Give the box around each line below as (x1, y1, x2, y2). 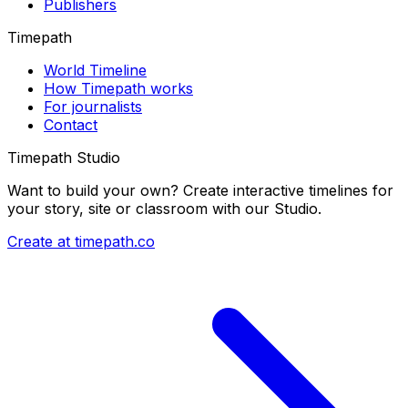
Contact (44, 115, 97, 134)
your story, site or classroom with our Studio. (7, 199, 321, 218)
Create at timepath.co (7, 231, 155, 250)
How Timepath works (44, 78, 193, 97)
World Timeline (44, 60, 147, 79)
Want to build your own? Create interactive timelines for (7, 180, 393, 199)
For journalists (44, 97, 142, 116)
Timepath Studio (7, 148, 120, 167)
